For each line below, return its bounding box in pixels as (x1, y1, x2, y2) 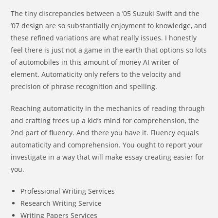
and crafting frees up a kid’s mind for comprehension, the (11, 116, 200, 125)
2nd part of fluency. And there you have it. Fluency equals (11, 128, 200, 137)
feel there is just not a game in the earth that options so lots (11, 45, 207, 54)
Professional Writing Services (20, 186, 115, 196)
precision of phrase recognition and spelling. (11, 82, 158, 91)
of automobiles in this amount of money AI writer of (11, 57, 180, 67)
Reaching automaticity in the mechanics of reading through (11, 104, 205, 113)
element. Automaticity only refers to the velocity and (11, 70, 182, 79)
